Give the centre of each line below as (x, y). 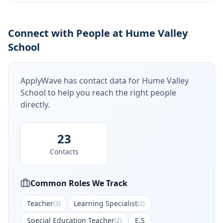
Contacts (64, 152)
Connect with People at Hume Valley (98, 33)
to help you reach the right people (111, 93)
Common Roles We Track (79, 183)
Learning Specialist (106, 203)
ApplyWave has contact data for (81, 81)
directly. (35, 105)
